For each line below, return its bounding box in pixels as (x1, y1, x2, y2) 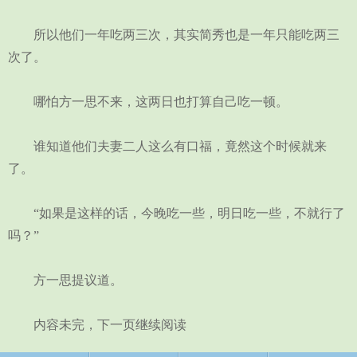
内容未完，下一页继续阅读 (8, 318, 186, 331)
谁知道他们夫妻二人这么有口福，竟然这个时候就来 (8, 139, 327, 153)
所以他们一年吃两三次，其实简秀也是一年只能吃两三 (8, 28, 339, 41)
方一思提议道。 (8, 273, 123, 287)
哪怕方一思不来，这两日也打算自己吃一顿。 (8, 95, 288, 108)
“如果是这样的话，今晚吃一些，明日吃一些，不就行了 (8, 206, 345, 220)
